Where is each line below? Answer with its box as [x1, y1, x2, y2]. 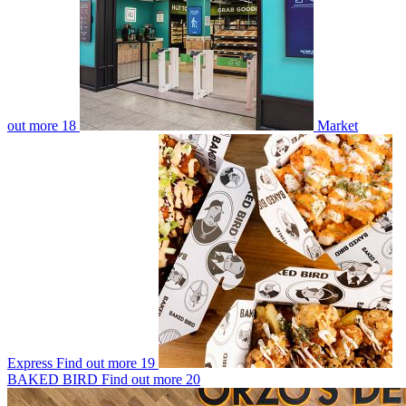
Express [7, 354, 53, 371]
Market [317, 117, 358, 133]
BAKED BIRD [7, 371, 98, 387]
